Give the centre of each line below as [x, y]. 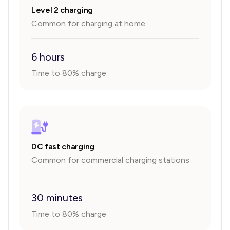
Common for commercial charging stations [110, 160]
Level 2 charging [62, 10]
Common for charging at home [88, 23]
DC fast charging [63, 147]
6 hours [48, 57]
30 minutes [57, 198]
